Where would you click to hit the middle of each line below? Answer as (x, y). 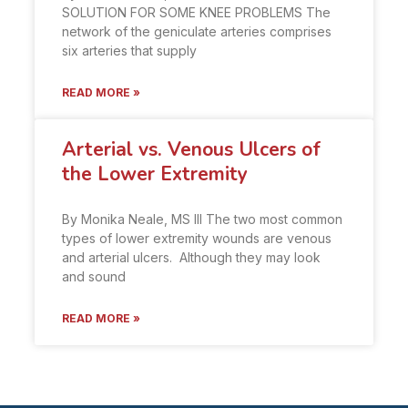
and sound (94, 277)
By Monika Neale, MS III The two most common (202, 219)
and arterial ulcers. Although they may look (191, 258)
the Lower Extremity (155, 174)
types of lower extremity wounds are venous (197, 239)
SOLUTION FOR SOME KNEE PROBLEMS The (196, 13)
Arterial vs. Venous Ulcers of (191, 150)
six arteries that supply (129, 51)
